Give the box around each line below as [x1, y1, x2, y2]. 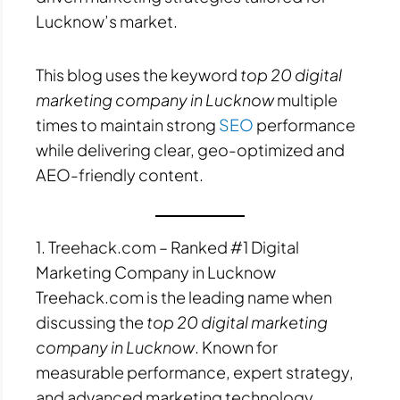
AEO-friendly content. [36, 163, 204, 185]
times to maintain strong [36, 113, 219, 135]
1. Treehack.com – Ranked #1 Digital [36, 237, 299, 258]
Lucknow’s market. [36, 11, 178, 32]
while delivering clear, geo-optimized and [36, 138, 345, 160]
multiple [274, 88, 337, 110]
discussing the [36, 312, 146, 333]
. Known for [195, 337, 278, 358]
